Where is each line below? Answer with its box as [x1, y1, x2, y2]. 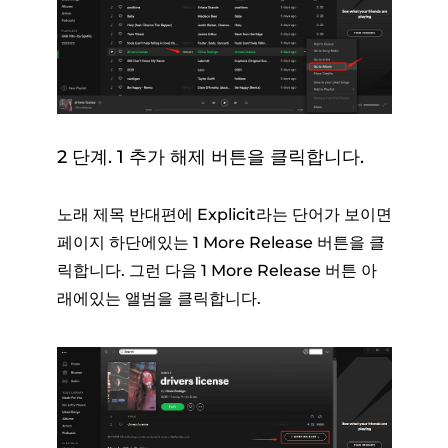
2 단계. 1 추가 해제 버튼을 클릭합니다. [56, 146, 364, 169]
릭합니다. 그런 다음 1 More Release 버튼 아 [56, 261, 377, 281]
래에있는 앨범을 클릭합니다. [56, 289, 261, 309]
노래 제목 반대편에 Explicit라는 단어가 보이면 [56, 205, 392, 225]
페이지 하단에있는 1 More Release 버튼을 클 [56, 233, 385, 253]
